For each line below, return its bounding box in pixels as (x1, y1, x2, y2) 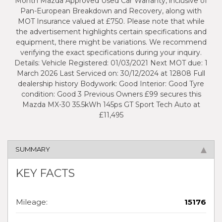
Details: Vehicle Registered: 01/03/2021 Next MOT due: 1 (14, 58, 208, 67)
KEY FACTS (16, 166, 75, 179)
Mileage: (16, 197, 48, 207)
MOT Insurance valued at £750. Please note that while (17, 16, 205, 26)
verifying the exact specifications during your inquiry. (20, 48, 202, 57)
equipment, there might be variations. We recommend (15, 37, 207, 47)
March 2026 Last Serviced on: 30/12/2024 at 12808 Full (17, 68, 205, 78)
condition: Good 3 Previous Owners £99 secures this (21, 89, 201, 99)
